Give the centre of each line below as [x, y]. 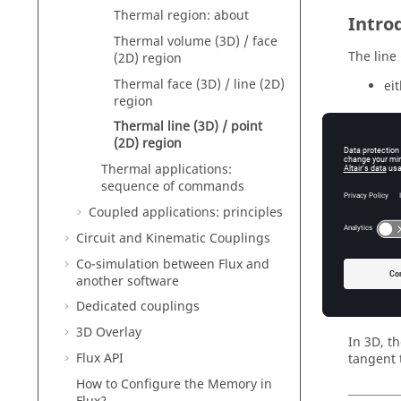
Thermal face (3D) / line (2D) [199, 84]
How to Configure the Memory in [174, 384]
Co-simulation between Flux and [173, 264]
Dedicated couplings [138, 307]
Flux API [100, 358]
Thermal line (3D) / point [188, 127]
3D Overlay [109, 333]
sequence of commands [173, 187]
